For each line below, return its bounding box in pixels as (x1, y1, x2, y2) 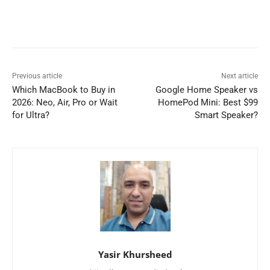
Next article (221, 72, 258, 81)
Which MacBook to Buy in (12, 84, 115, 96)
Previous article (12, 72, 62, 81)
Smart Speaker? (194, 110, 258, 121)
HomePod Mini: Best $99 (157, 97, 258, 108)
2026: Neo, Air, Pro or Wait (12, 97, 118, 108)
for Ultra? (12, 110, 49, 121)
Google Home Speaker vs (155, 84, 258, 96)
